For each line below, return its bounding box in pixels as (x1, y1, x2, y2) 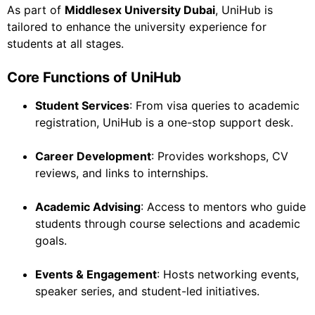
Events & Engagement (35, 267, 157, 282)
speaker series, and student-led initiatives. (35, 284, 259, 299)
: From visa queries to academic (129, 98, 300, 113)
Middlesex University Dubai (65, 3, 215, 18)
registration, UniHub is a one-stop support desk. (35, 115, 293, 130)
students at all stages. (7, 37, 124, 51)
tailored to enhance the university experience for (7, 20, 266, 34)
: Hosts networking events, (157, 267, 299, 282)
